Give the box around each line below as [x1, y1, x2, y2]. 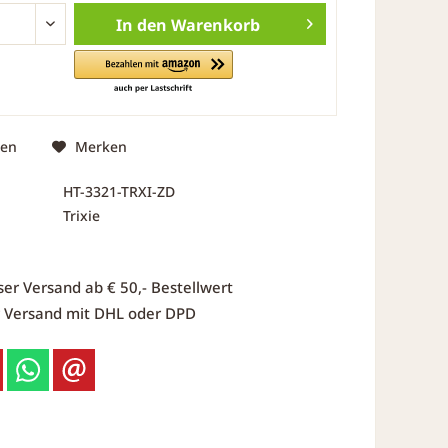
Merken [74, 137, 127, 156]
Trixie [62, 205, 100, 225]
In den [115, 14, 167, 36]
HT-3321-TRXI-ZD [62, 181, 175, 201]
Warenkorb [170, 14, 260, 36]
